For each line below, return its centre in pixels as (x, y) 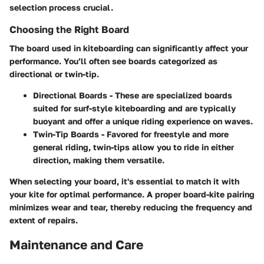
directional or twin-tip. (54, 74)
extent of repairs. (44, 220)
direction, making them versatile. (99, 160)
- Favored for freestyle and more (164, 134)
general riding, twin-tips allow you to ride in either (133, 147)
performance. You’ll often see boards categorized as (113, 61)
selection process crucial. (61, 8)
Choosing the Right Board (69, 30)
